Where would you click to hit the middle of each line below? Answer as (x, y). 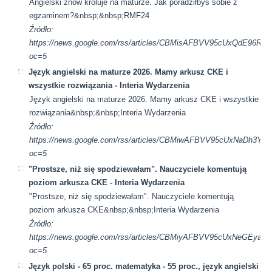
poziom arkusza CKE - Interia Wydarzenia (107, 182)
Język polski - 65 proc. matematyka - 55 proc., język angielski (144, 266)
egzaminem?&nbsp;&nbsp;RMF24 (90, 15)
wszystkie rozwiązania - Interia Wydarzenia (109, 85)
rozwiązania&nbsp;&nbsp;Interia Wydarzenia (108, 112)
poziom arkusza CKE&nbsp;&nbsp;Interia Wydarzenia (124, 209)
